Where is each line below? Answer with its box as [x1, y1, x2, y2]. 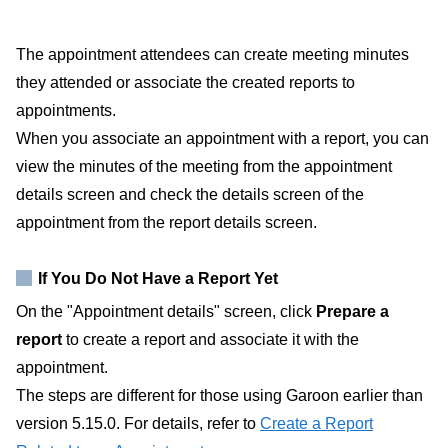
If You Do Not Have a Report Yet [38, 270, 278, 288]
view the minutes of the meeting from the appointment [16, 157, 392, 175]
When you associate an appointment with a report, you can [16, 129, 429, 147]
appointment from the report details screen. [16, 213, 317, 231]
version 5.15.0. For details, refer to [16, 415, 260, 433]
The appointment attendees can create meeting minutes [16, 45, 409, 63]
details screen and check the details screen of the [16, 185, 364, 203]
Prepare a [316, 303, 389, 321]
